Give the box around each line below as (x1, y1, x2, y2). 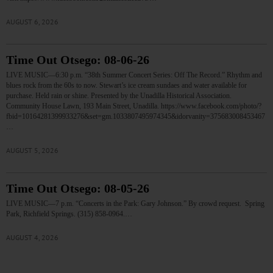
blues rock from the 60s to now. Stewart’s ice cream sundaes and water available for (6, 81, 247, 90)
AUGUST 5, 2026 (6, 146, 58, 155)
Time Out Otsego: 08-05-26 (6, 182, 149, 196)
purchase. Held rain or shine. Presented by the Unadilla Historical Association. (6, 91, 232, 101)
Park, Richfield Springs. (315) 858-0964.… (6, 210, 132, 219)
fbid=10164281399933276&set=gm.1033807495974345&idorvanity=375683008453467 (6, 112, 265, 121)
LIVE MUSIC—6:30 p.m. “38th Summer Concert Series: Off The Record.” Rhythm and (6, 71, 262, 80)
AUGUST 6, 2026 (6, 17, 58, 27)
